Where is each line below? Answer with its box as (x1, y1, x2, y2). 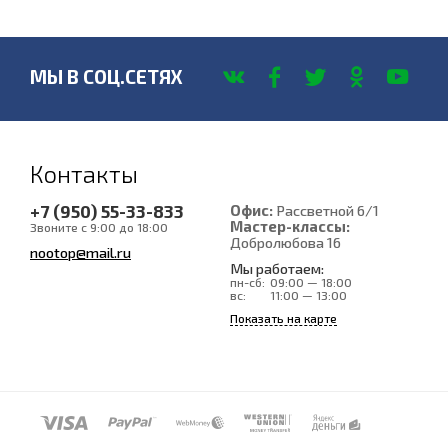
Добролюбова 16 (230, 233, 341, 251)
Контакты (30, 159, 138, 188)
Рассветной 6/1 (273, 201, 379, 219)
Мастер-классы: (230, 217, 350, 235)
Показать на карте (230, 311, 337, 325)
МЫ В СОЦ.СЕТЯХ (30, 65, 183, 88)
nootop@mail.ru (30, 243, 131, 261)
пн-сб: (230, 275, 265, 289)
